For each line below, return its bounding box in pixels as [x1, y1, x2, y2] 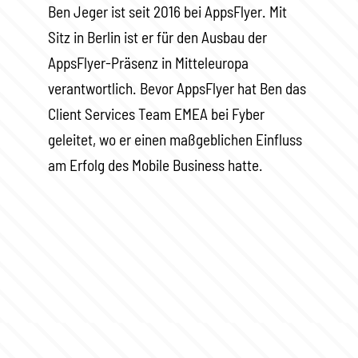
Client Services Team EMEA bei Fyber [48, 105, 265, 123]
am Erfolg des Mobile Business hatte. [48, 156, 263, 174]
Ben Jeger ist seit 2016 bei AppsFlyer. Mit [48, 2, 287, 21]
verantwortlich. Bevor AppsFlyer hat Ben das [48, 79, 306, 97]
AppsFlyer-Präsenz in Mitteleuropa [48, 54, 249, 72]
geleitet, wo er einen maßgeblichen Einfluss [48, 130, 302, 149]
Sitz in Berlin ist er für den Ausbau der [48, 28, 267, 46]
